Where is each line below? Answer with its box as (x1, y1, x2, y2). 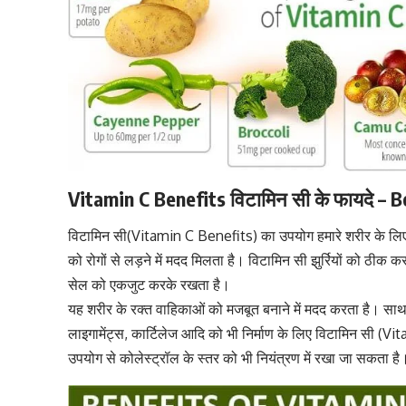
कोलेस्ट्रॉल (120, 349, 180, 368)
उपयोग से (68, 349, 121, 368)
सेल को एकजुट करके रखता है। (68, 275, 231, 295)
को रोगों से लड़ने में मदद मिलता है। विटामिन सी (68, 251, 312, 270)
